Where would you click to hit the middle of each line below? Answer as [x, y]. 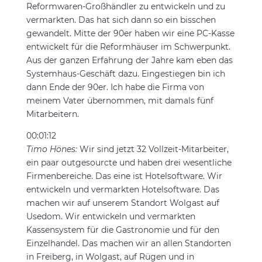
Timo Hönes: [53, 149]
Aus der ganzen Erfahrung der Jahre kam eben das [129, 60]
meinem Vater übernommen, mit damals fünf [120, 101]
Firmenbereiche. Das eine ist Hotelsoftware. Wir [124, 176]
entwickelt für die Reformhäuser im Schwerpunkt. [128, 47]
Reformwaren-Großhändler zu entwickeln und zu [125, 6]
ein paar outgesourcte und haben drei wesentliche [129, 163]
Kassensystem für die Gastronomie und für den [123, 230]
